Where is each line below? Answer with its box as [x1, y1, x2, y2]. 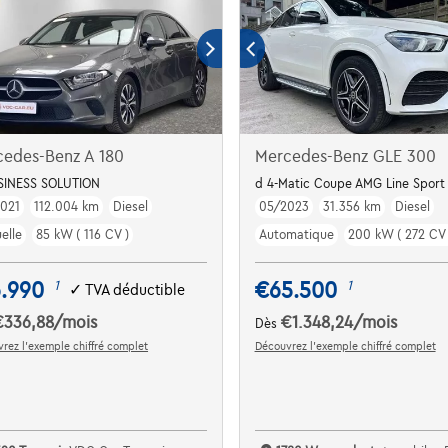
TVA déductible [85, 282, 186, 299]
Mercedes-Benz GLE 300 [254, 147, 436, 166]
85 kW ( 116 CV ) [36, 227, 130, 242]
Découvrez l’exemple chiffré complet [254, 339, 436, 352]
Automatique [258, 227, 334, 242]
